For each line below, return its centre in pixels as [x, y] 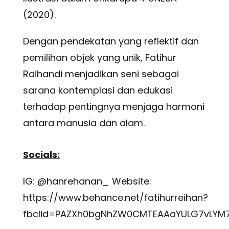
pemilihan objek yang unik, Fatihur [99, 58]
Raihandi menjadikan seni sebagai [101, 74]
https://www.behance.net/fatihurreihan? [115, 198]
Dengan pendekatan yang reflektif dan [111, 41]
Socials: [41, 155]
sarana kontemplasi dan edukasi [98, 90]
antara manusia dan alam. [84, 123]
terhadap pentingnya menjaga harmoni [113, 107]
